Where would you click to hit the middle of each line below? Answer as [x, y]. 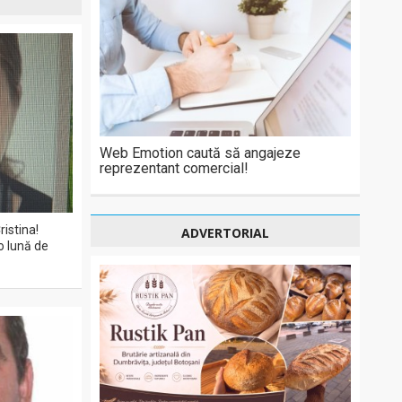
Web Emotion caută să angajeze [200, 153]
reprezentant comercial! [174, 168]
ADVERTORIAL [225, 233]
